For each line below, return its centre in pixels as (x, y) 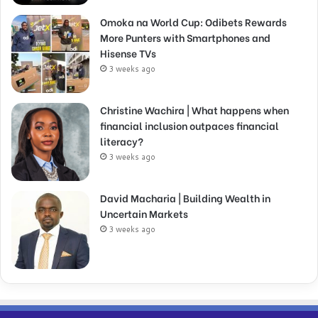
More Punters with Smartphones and (185, 37)
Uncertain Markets (144, 213)
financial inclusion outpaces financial (190, 125)
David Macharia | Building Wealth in (185, 197)
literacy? (122, 141)
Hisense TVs (128, 53)
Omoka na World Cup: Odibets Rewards (193, 21)
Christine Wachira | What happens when (194, 109)
